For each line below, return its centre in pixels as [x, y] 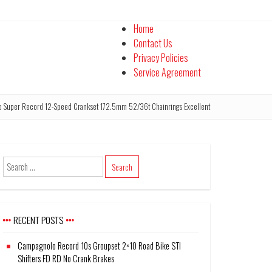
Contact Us [153, 43]
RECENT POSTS [38, 219]
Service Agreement [167, 72]
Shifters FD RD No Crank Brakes [66, 258]
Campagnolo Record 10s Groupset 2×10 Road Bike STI [100, 245]
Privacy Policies [161, 58]
